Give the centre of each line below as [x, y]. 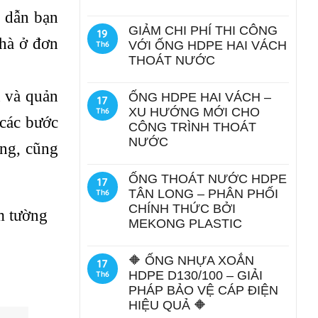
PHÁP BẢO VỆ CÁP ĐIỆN [203, 290]
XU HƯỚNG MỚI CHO [194, 112]
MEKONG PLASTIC [185, 224]
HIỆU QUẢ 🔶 [168, 305]
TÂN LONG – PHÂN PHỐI [203, 194]
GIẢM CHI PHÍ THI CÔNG [203, 31]
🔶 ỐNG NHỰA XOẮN [191, 261]
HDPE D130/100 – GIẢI [196, 275]
